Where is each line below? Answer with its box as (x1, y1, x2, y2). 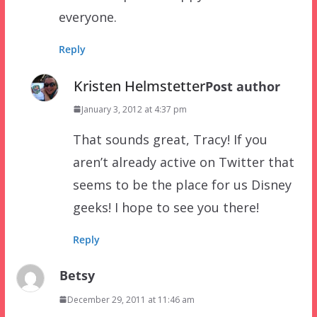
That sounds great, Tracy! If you (72, 130, 267, 148)
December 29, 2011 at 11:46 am (67, 293, 195, 306)
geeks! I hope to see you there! (72, 198, 259, 216)
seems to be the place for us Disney (72, 175, 292, 193)
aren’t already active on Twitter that (72, 153, 294, 171)
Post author (204, 77, 280, 95)
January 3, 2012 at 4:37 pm (81, 103, 187, 115)
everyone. (58, 8, 117, 25)
